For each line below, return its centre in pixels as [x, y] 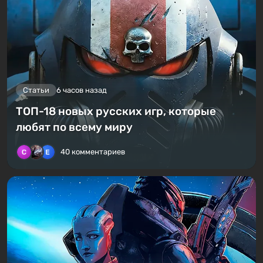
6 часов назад [82, 90]
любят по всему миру [74, 127]
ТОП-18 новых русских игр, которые [116, 112]
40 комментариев [93, 152]
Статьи [36, 90]
